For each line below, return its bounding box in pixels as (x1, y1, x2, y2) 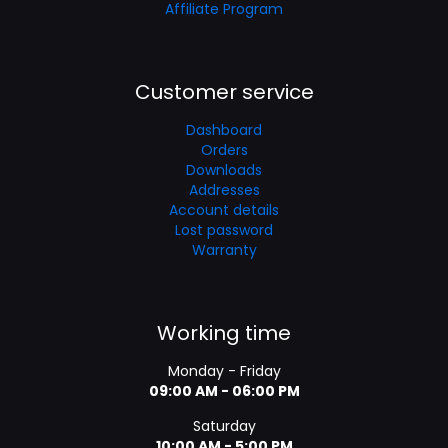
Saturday (192, 416, 256, 436)
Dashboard (186, 120, 262, 140)
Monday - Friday (167, 361, 281, 381)
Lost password (175, 220, 273, 240)
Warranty (191, 240, 257, 260)
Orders (200, 140, 248, 160)
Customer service (134, 78, 314, 106)
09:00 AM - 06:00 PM (148, 381, 300, 401)
